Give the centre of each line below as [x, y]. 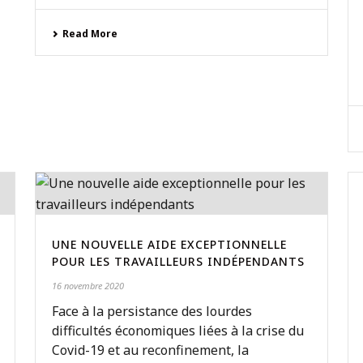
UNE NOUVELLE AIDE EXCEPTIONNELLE [169, 244]
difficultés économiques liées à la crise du [177, 331]
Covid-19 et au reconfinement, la [150, 350]
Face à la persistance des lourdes [152, 311]
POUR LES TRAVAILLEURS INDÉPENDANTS [178, 261]
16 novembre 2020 [88, 286]
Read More [90, 34]
